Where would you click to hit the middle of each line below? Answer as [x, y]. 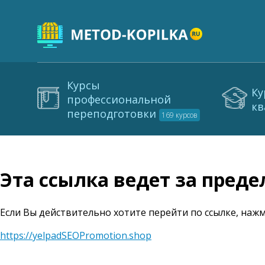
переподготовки [113, 114]
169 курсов [180, 115]
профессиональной [119, 99]
